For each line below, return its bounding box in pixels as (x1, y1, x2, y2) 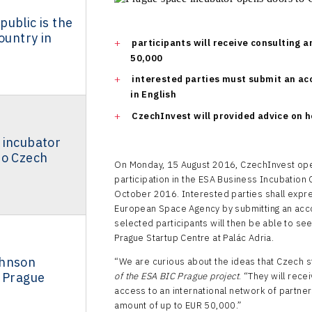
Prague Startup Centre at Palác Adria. (114, 231, 274, 244)
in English (130, 88, 177, 101)
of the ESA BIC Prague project (114, 270, 239, 282)
